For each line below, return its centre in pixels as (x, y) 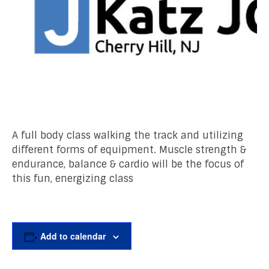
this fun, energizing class (73, 179)
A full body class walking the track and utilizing (128, 135)
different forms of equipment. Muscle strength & (129, 150)
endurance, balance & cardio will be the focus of (128, 164)
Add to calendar (73, 236)
